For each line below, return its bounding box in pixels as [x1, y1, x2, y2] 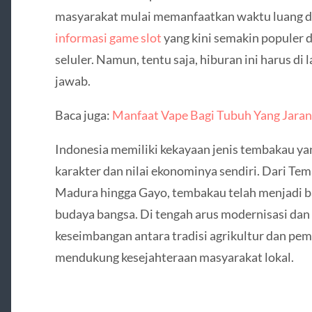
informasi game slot [54, 29, 162, 45]
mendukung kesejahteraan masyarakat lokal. [54, 249, 294, 265]
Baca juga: [54, 107, 112, 123]
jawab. [54, 72, 91, 88]
